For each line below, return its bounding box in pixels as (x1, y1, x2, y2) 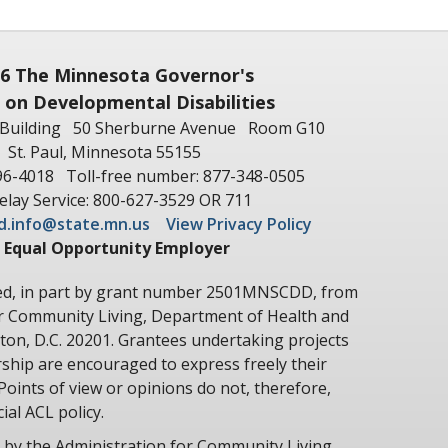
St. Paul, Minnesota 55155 (8, 140, 201, 163)
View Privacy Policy (166, 212, 312, 235)
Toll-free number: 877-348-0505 (66, 164, 305, 187)
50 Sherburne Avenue (73, 116, 236, 139)
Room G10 (248, 116, 325, 139)
